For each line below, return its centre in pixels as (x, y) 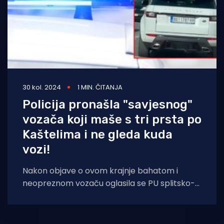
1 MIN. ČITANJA (100, 87)
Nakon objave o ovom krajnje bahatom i (100, 171)
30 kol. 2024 (42, 87)
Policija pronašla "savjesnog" (107, 105)
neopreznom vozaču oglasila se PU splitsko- (109, 183)
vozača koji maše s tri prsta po (112, 120)
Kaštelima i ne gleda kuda (97, 135)
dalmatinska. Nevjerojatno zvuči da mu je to (107, 196)
